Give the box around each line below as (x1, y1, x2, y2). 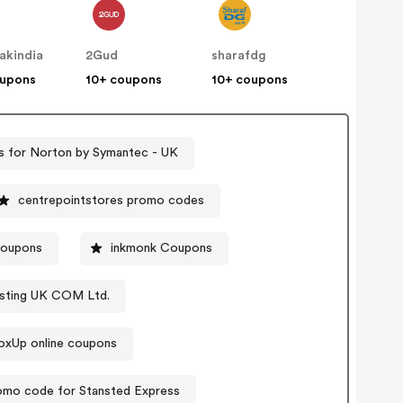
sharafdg (211, 49, 267, 63)
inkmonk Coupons (110, 241, 212, 255)
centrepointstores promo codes (18, 193, 205, 207)
